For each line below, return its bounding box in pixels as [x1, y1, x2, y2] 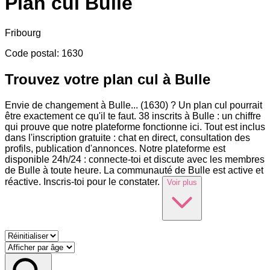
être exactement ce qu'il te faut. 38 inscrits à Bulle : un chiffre [5, 110, 261, 121]
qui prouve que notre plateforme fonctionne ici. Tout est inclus [5, 121, 265, 132]
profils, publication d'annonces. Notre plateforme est [5, 143, 225, 154]
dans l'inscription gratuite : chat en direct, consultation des [5, 132, 250, 143]
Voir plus [167, 177, 197, 187]
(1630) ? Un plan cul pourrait [140, 99, 262, 110]
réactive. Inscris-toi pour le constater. [5, 176, 160, 187]
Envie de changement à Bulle [5, 99, 131, 110]
